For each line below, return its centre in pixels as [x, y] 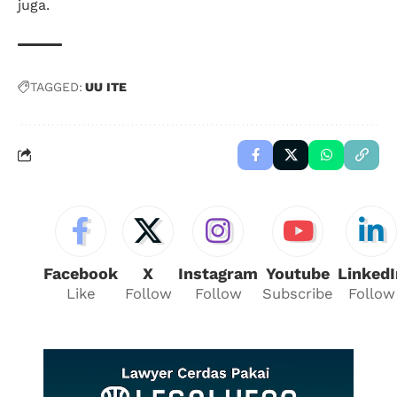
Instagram [218, 273]
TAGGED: [56, 86]
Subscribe [298, 293]
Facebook [81, 273]
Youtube [298, 273]
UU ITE [106, 86]
